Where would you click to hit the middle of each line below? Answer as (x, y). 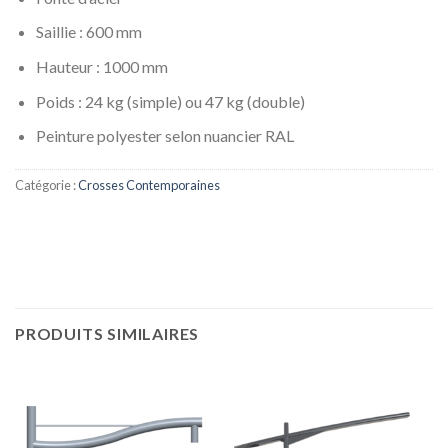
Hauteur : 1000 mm (101, 67)
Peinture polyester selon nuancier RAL (164, 136)
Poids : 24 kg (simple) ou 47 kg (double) (170, 101)
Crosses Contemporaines (149, 185)
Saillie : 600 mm (88, 32)
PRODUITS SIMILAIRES (107, 333)
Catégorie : (46, 185)
